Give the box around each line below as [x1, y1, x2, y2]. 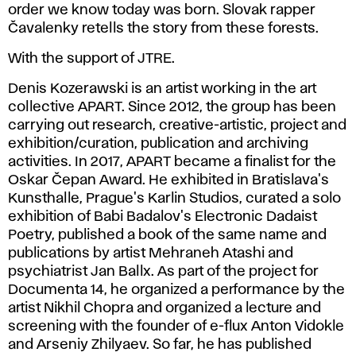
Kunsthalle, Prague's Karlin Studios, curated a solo [8, 192, 341, 206]
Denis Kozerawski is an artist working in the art [8, 83, 316, 96]
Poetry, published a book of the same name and [8, 229, 327, 242]
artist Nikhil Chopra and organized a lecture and [8, 302, 321, 315]
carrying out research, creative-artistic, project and [8, 119, 346, 133]
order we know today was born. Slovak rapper [8, 4, 315, 17]
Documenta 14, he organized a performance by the [8, 284, 345, 297]
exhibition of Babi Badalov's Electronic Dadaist [8, 211, 317, 224]
